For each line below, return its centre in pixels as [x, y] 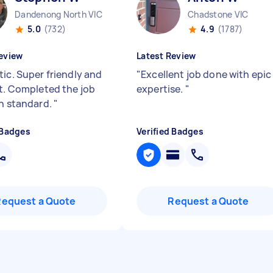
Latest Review [166, 56]
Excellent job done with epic [206, 74]
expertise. [161, 89]
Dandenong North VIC [58, 14]
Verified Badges [170, 131]
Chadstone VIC [218, 14]
